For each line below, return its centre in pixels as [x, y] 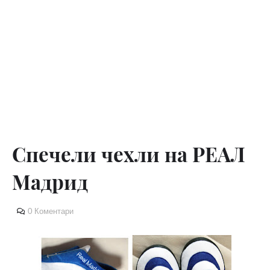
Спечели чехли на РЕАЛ [129, 154]
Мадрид [50, 181]
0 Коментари [51, 211]
